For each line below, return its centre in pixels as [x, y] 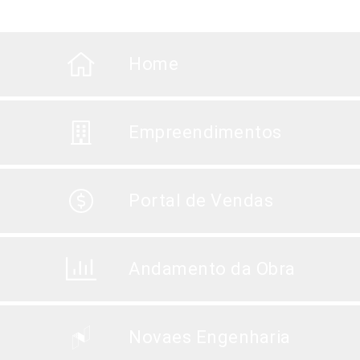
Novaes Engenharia [210, 337]
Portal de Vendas [201, 200]
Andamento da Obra [212, 268]
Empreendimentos [205, 132]
